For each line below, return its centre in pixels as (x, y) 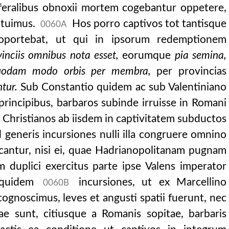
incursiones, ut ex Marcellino (149, 182)
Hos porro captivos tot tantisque (148, 24)
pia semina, (201, 55)
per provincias (189, 71)
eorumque (146, 55)
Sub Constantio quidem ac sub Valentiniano (122, 87)
